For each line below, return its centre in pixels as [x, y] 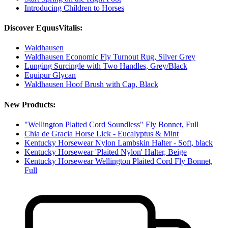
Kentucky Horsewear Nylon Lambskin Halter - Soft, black [119, 142]
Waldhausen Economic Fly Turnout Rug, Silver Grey [110, 57]
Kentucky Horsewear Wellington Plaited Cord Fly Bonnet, [119, 161]
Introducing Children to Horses [74, 8]
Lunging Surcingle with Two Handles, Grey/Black [106, 66]
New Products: [30, 104]
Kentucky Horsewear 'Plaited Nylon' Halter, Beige [106, 152]
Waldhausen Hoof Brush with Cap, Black [91, 84]
